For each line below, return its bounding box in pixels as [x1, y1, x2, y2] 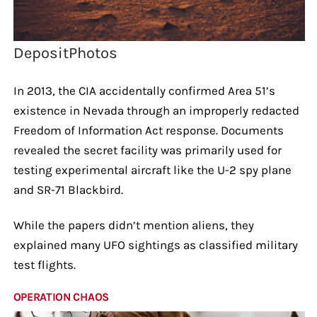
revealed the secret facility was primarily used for [13, 142, 282, 157]
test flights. [13, 257, 76, 272]
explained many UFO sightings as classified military [13, 237, 298, 252]
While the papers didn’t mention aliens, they [13, 217, 254, 232]
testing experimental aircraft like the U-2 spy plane [13, 162, 292, 177]
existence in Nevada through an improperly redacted [13, 103, 299, 117]
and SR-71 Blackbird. [13, 182, 123, 197]
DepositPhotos [13, 43, 118, 62]
